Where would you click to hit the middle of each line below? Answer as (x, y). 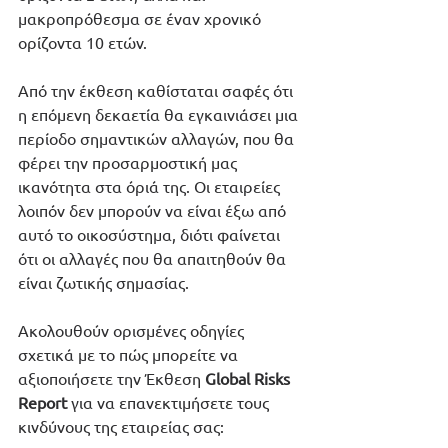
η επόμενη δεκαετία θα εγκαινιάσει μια (160, 113)
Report (42, 401)
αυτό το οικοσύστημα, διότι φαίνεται (151, 233)
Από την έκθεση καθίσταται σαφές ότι (157, 89)
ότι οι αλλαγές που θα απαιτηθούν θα (154, 257)
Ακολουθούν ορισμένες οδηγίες (133, 329)
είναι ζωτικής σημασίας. (103, 281)
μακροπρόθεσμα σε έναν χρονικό (141, 17)
